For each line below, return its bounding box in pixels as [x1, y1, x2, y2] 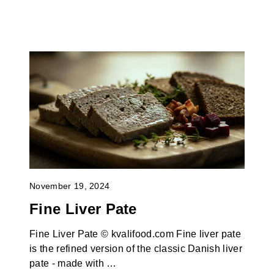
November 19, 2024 [29, 180, 110, 191]
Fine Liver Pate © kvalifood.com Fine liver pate [29, 229, 242, 240]
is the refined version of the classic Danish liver [29, 243, 242, 254]
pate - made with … [29, 258, 117, 269]
